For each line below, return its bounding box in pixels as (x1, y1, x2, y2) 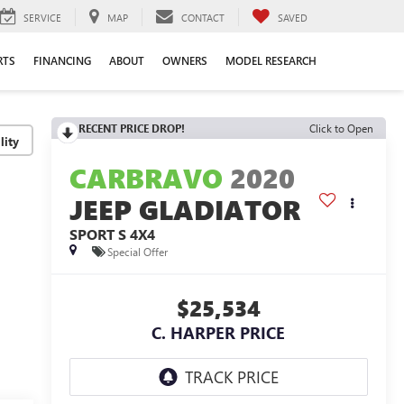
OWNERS (162, 53, 207, 68)
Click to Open (309, 121, 373, 135)
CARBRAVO (69, 160, 223, 197)
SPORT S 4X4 (69, 225, 155, 244)
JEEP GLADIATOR (69, 191, 300, 228)
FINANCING (33, 53, 91, 68)
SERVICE (23, 10, 61, 24)
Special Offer (106, 243, 168, 259)
